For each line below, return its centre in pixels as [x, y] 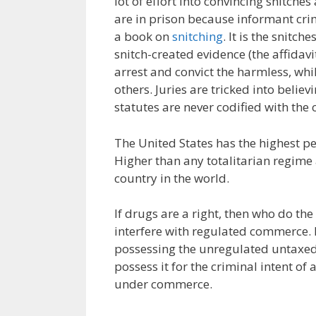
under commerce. [163, 284]
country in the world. [172, 178]
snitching [197, 36]
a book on [143, 36]
